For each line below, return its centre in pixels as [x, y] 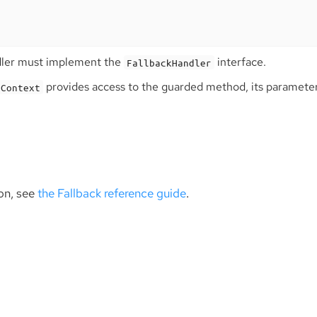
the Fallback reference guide [112, 193]
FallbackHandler [169, 62]
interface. [240, 62]
